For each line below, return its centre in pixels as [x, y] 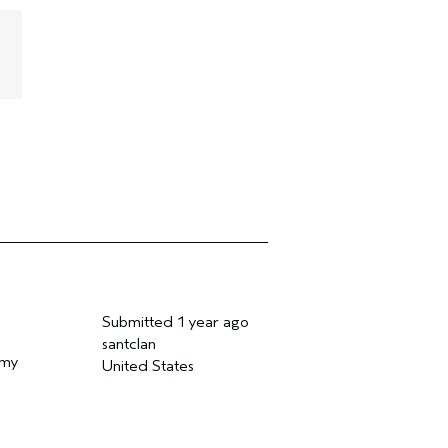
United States [147, 366]
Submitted [139, 322]
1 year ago [212, 322]
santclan [128, 344]
